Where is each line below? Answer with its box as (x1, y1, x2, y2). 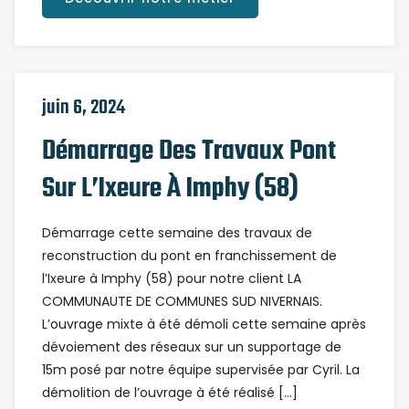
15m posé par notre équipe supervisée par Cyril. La (42, 361, 360, 379)
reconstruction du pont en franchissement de (42, 246, 337, 265)
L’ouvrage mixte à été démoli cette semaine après (42, 315, 366, 333)
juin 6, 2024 (42, 92, 125, 123)
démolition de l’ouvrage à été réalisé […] (42, 383, 298, 402)
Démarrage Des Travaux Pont (42, 131, 336, 173)
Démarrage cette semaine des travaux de (42, 224, 312, 242)
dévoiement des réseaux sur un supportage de (42, 338, 341, 356)
